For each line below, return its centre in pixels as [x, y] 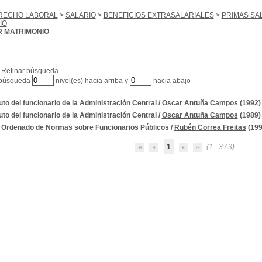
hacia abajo [171, 81]
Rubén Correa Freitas [210, 127]
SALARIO [80, 15]
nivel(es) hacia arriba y [92, 81]
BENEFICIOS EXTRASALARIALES [158, 15]
